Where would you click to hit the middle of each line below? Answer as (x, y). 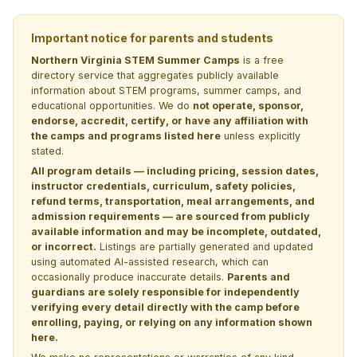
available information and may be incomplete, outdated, (176, 231)
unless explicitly (261, 135)
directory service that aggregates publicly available (155, 75)
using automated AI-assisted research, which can (150, 261)
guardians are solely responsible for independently (165, 292)
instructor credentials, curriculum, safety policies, (163, 186)
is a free (262, 60)
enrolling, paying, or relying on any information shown (172, 322)
